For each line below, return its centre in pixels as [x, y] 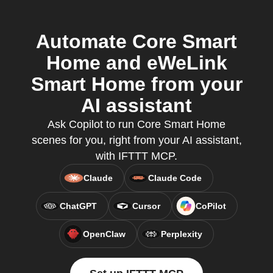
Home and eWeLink [136, 63]
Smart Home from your [136, 84]
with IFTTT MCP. [136, 156]
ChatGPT [78, 206]
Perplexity [182, 234]
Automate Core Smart [136, 41]
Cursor [146, 206]
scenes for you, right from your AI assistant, [136, 140]
